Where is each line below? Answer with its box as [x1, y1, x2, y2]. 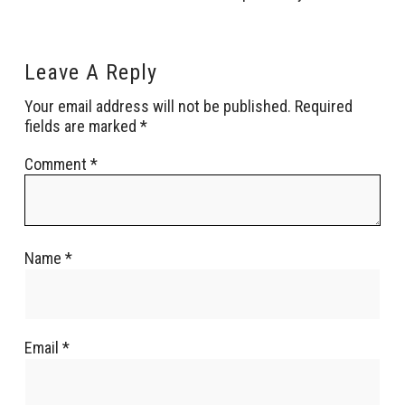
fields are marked [24, 117, 140, 137]
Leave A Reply [24, 58, 157, 85]
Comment [24, 155, 90, 174]
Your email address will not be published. [24, 97, 291, 117]
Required [295, 97, 353, 117]
